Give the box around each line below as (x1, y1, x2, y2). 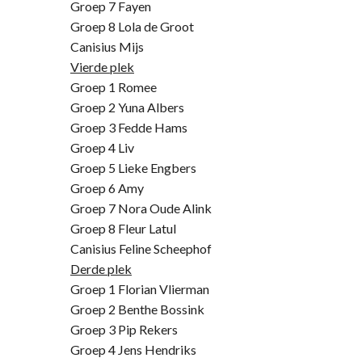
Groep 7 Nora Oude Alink (70, 200, 212, 216)
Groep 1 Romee (70, 79, 157, 95)
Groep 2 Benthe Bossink (70, 301, 204, 317)
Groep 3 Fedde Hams (70, 120, 187, 135)
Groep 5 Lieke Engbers (70, 160, 196, 175)
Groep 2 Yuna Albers (70, 99, 184, 115)
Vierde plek (70, 59, 134, 74)
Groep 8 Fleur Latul (70, 221, 176, 236)
